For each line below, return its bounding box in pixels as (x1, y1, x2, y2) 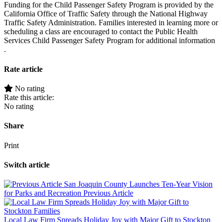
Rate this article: (4, 93, 54, 102)
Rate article (4, 64, 43, 73)
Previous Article (83, 189, 133, 198)
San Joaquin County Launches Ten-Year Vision (62, 180, 213, 189)
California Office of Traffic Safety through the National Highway (4, 9, 208, 18)
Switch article (4, 160, 50, 169)
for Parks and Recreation (4, 189, 83, 198)
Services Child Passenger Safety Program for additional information (4, 36, 215, 45)
